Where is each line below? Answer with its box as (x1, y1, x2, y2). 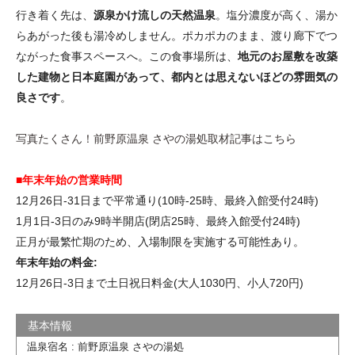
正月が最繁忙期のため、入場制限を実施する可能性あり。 (16, 235, 304, 248)
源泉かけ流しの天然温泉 (94, 8, 216, 21)
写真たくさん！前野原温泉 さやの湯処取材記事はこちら (16, 132, 296, 145)
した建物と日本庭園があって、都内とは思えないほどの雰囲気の (16, 70, 338, 83)
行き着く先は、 (16, 8, 94, 21)
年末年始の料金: (16, 255, 97, 269)
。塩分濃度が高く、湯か (216, 8, 338, 21)
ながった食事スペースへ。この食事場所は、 (16, 49, 238, 63)
